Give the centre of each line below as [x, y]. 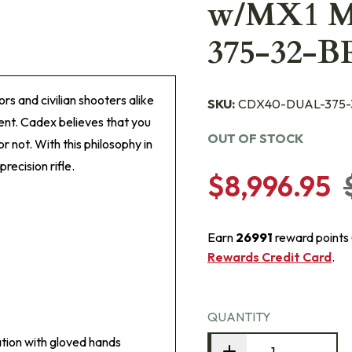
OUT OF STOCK [255, 138]
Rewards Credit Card [269, 257]
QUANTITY [239, 317]
